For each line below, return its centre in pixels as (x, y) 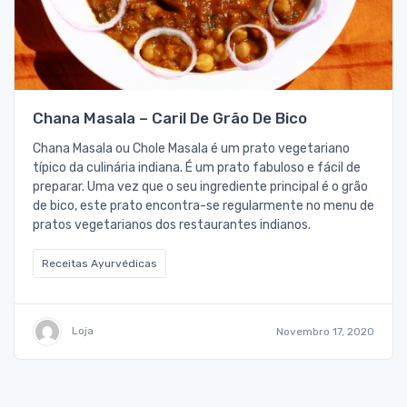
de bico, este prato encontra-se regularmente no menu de (203, 205)
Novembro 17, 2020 (325, 331)
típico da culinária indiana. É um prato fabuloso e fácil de (197, 167)
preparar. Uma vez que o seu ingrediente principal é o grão (200, 186)
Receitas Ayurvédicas (99, 263)
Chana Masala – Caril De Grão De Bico (170, 118)
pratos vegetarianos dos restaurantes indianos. (172, 224)
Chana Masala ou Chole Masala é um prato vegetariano (191, 148)
